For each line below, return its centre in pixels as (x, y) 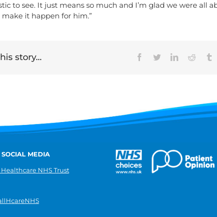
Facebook (158, 56)
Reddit (205, 56)
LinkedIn (192, 56)
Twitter (171, 56)
